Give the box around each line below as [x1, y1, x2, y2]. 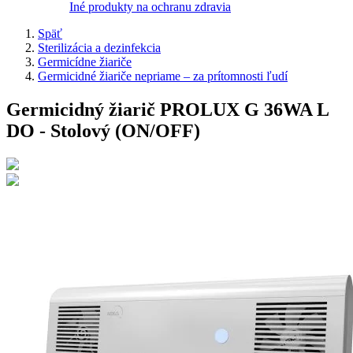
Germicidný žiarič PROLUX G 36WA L [6, 98, 329, 120]
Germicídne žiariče [38, 55, 132, 69]
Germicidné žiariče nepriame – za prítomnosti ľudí [38, 69, 288, 83]
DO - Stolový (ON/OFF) [6, 120, 200, 141]
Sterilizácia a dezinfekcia [38, 41, 161, 54]
